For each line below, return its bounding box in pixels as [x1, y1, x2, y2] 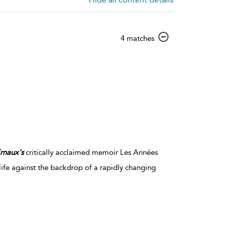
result [154, 42, 172, 52]
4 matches [121, 34, 154, 43]
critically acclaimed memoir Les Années [23, 147, 158, 157]
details [154, 51, 176, 61]
